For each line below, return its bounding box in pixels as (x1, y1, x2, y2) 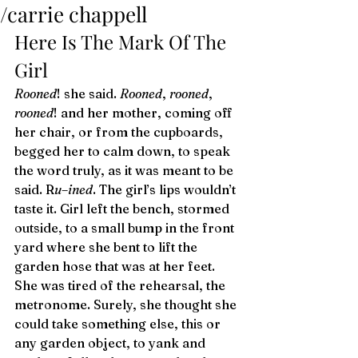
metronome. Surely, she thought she (14, 296, 240, 312)
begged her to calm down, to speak (14, 143, 233, 159)
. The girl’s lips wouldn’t (93, 181, 239, 197)
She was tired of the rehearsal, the (14, 277, 229, 293)
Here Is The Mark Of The (14, 29, 231, 54)
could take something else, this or (14, 316, 224, 332)
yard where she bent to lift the (14, 239, 201, 255)
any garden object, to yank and (14, 335, 209, 351)
